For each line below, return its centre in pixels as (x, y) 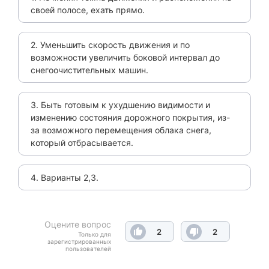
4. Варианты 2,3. (65, 178)
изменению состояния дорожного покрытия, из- (130, 118)
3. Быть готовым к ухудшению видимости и (120, 105)
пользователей (88, 249)
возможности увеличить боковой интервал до (125, 58)
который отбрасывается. (82, 143)
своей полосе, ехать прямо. (88, 10)
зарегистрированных (79, 242)
